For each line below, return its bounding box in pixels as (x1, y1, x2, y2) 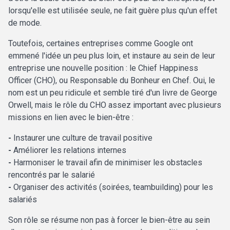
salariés (8, 195, 37, 205)
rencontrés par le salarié (8, 170, 95, 180)
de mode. (8, 18, 42, 28)
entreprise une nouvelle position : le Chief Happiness (8, 63, 198, 73)
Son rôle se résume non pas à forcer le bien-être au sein (8, 215, 210, 225)
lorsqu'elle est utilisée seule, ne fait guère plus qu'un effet (8, 6, 217, 16)
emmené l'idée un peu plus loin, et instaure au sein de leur (8, 51, 215, 61)
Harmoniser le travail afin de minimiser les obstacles (11, 158, 202, 168)
